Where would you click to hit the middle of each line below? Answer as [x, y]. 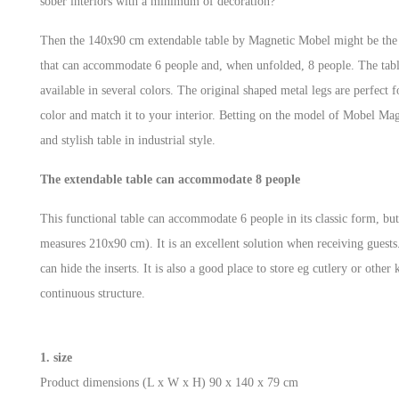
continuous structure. [93, 293]
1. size [56, 358]
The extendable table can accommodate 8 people [170, 179]
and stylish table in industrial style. [128, 140]
